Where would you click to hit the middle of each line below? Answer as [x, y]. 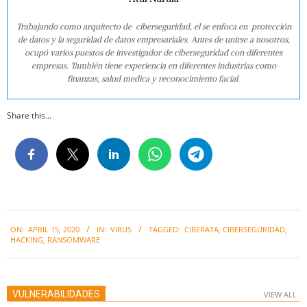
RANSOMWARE [74, 239]
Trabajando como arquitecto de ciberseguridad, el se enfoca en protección [153, 27]
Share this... [29, 116]
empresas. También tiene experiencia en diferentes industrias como [153, 66]
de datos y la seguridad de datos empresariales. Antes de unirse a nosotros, [153, 40]
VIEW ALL [280, 295]
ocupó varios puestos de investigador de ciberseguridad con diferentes [153, 53]
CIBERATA [201, 229]
